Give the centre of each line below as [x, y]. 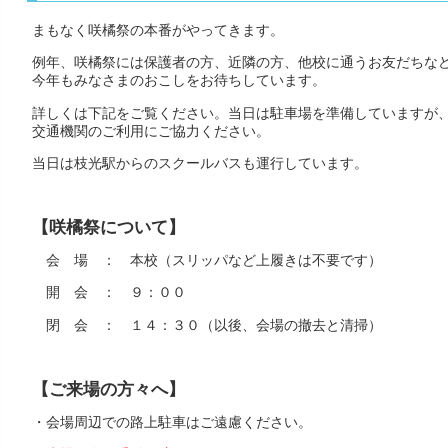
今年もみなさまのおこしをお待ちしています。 [178, 80]
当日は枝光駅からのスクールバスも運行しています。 [199, 162]
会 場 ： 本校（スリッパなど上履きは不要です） [206, 260]
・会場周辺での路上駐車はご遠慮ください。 [171, 422]
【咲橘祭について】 [108, 227]
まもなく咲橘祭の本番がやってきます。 [157, 29]
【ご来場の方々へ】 [108, 389]
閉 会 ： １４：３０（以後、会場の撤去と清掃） [206, 324]
